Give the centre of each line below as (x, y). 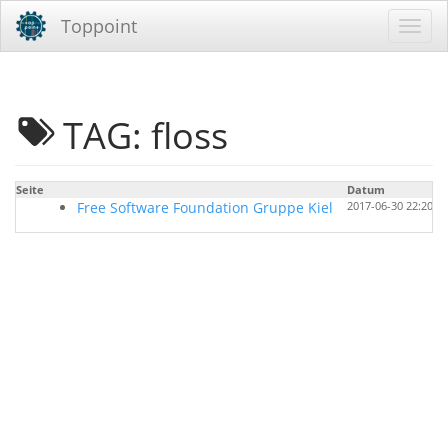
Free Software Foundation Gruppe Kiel (205, 207)
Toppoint (99, 26)
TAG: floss (146, 135)
